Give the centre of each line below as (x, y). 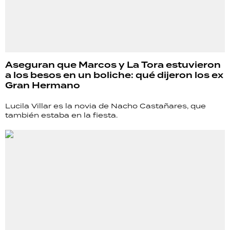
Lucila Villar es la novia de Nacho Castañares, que (106, 106)
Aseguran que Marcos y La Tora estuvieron (113, 65)
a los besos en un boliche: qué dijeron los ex (114, 75)
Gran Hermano (43, 85)
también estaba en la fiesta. (61, 115)
